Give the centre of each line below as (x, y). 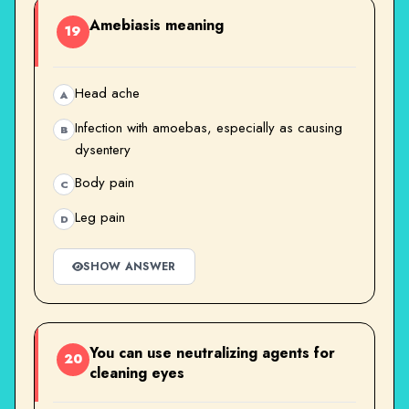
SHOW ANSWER (130, 266)
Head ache (107, 93)
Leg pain (100, 217)
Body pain (105, 182)
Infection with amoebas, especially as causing (209, 127)
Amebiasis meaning (157, 25)
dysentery (103, 149)
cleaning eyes (137, 372)
